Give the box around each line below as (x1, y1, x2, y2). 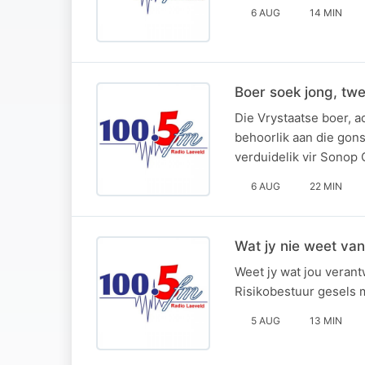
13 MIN (310, 314, 342, 327)
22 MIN (310, 179, 342, 192)
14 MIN (310, 6, 342, 19)
